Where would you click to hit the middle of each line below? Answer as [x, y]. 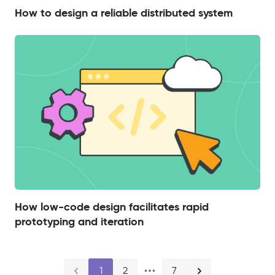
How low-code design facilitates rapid [112, 207]
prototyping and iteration [79, 222]
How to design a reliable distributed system [124, 12]
